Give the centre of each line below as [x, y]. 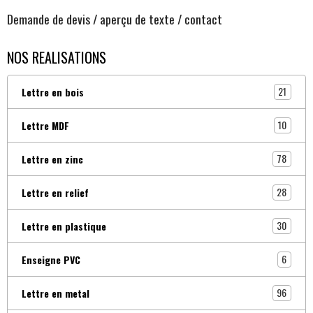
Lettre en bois [53, 92]
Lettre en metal [56, 293]
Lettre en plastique [64, 226]
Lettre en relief [55, 192]
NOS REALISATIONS [57, 57]
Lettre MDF [45, 125]
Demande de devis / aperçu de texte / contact [115, 19]
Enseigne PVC [51, 259]
